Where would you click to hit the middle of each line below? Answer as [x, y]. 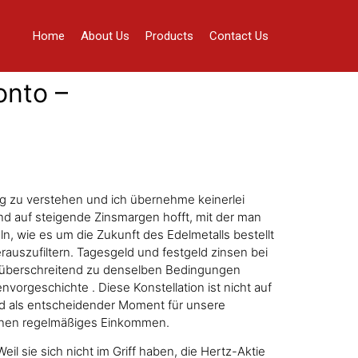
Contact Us [239, 36]
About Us [105, 36]
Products [169, 36]
